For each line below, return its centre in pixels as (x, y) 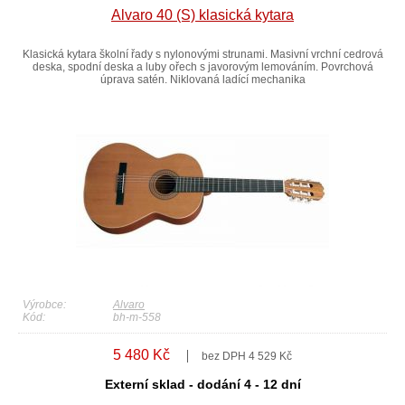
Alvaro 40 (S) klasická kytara (202, 15)
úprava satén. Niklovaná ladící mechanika (202, 80)
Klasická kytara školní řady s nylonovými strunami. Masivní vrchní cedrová (202, 55)
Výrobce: (44, 305)
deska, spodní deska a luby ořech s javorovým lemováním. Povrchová (202, 67)
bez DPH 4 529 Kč (247, 357)
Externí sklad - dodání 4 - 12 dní (202, 385)
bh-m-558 (137, 318)
